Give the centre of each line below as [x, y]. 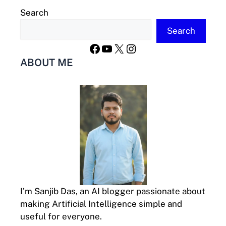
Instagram [153, 42]
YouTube [125, 42]
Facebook [116, 42]
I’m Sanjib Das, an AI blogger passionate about [113, 191]
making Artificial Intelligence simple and [101, 204]
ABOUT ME [47, 62]
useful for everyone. [61, 216]
